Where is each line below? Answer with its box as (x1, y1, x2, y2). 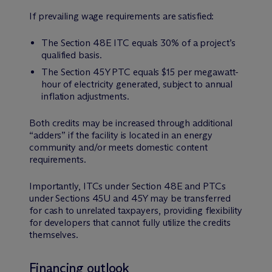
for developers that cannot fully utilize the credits (29, 216, 231, 228)
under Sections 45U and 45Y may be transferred (29, 192, 231, 204)
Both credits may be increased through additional (29, 117, 233, 129)
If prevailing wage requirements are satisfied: (29, 10, 214, 22)
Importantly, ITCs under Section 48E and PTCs (29, 180, 226, 192)
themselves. (29, 228, 78, 240)
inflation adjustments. (41, 90, 129, 102)
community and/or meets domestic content (29, 141, 208, 153)
